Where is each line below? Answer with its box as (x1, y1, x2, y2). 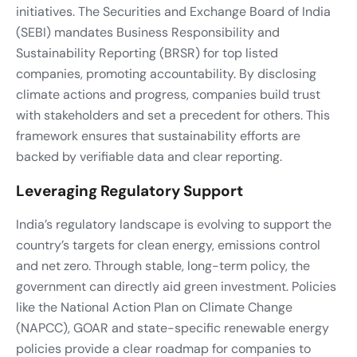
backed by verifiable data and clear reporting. (16, 147, 282, 165)
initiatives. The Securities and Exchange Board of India (16, 2, 331, 20)
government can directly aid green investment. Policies (16, 277, 336, 295)
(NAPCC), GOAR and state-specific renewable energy (16, 319, 329, 336)
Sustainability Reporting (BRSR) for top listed (16, 44, 278, 61)
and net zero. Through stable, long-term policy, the (16, 257, 310, 274)
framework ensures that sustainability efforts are (16, 127, 300, 144)
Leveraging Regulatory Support (16, 180, 243, 201)
